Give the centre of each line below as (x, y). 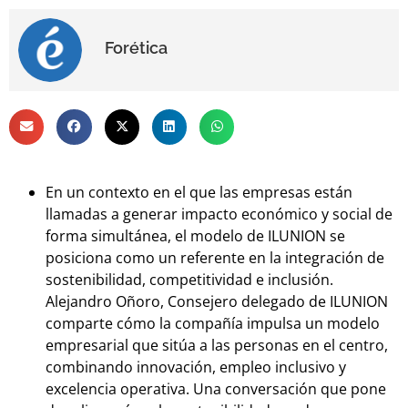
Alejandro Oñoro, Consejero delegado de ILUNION (217, 301)
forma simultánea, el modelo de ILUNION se (195, 235)
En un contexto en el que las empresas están (199, 192)
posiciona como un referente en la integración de (215, 257)
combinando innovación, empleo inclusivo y (196, 367)
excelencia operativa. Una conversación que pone (216, 388)
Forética (136, 48)
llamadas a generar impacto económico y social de (219, 214)
